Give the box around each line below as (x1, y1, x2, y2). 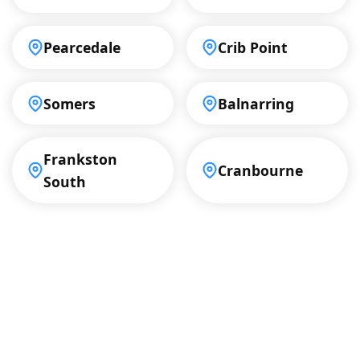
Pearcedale (43, 38, 121, 58)
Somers (43, 93, 96, 113)
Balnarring (218, 93, 295, 113)
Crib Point (218, 38, 288, 58)
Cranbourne (218, 161, 304, 181)
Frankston (43, 149, 118, 170)
